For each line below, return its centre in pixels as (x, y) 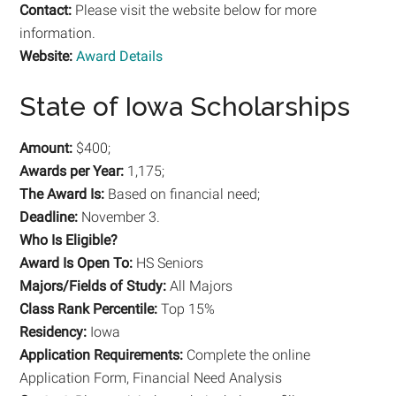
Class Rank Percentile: (89, 308)
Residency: (53, 331)
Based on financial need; (183, 194)
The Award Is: (62, 194)
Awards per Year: (72, 171)
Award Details (120, 56)
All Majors (200, 286)
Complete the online (247, 354)
